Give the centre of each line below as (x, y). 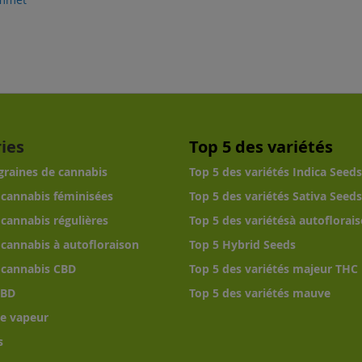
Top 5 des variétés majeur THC (274, 269)
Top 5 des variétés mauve (260, 293)
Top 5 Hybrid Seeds (242, 245)
